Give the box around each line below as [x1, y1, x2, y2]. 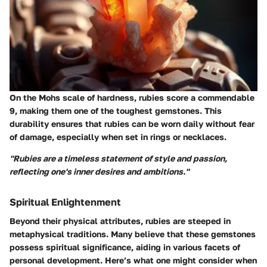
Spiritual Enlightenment [10, 195, 121, 208]
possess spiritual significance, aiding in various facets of [10, 242, 240, 253]
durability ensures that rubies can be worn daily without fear [10, 118, 254, 129]
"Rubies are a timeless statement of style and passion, [10, 153, 227, 163]
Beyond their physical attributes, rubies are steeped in [10, 216, 231, 226]
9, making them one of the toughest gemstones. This [10, 105, 222, 116]
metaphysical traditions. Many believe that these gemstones [10, 229, 256, 240]
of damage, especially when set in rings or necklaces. [10, 131, 226, 142]
